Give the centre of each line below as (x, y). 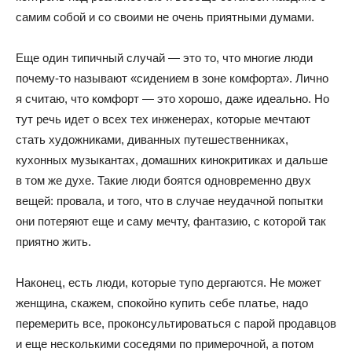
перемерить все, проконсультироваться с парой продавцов (176, 323)
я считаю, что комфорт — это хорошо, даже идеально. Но (172, 99)
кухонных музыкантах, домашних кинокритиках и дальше (172, 160)
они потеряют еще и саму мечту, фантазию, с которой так (171, 221)
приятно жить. (53, 242)
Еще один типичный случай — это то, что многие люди (164, 58)
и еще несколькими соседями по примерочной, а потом (165, 344)
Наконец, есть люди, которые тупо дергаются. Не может (169, 282)
